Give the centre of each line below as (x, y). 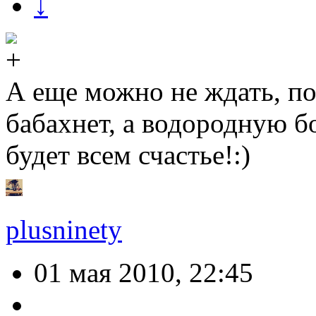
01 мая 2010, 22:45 (144, 273)
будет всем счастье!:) (128, 155)
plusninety (64, 230)
